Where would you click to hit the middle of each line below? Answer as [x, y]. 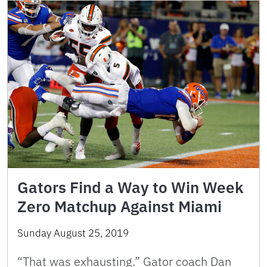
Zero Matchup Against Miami [119, 207]
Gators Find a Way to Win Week [131, 187]
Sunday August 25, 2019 [73, 233]
